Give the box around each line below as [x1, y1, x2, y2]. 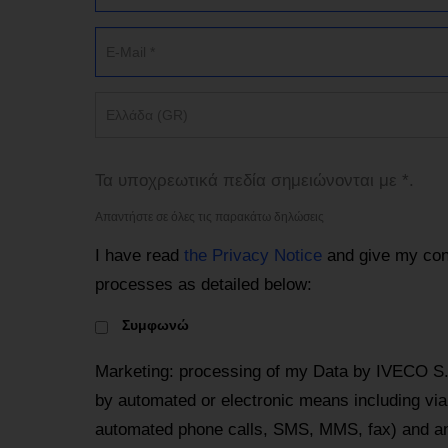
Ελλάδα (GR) [105, 107, 188, 124]
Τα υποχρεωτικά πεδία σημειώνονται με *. [94, 171, 414, 191]
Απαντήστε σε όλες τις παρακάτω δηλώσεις [94, 210, 324, 225]
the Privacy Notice [183, 246, 322, 266]
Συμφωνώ [117, 317, 189, 334]
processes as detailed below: [94, 275, 312, 295]
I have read [94, 246, 184, 266]
